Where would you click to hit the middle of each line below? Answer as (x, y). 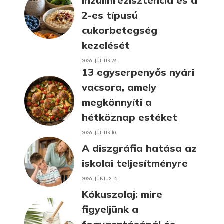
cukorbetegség (120, 30)
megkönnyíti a (117, 102)
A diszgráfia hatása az (139, 148)
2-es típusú (110, 15)
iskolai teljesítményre (135, 163)
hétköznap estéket (130, 117)
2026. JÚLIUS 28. (100, 60)
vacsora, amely (119, 87)
